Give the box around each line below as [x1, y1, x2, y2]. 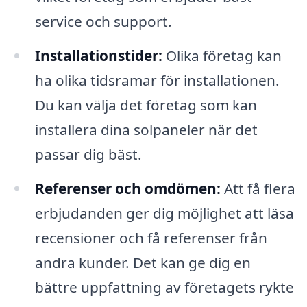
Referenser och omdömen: [34, 178, 221, 198]
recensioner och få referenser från [34, 228, 267, 247]
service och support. [34, 11, 172, 31]
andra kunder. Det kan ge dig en [34, 252, 251, 272]
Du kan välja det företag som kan [34, 95, 257, 114]
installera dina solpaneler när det [34, 119, 258, 139]
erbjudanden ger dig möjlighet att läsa [34, 203, 294, 223]
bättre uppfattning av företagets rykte [34, 277, 294, 297]
